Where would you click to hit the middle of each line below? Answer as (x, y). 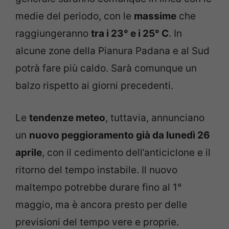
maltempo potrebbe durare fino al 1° (99, 187)
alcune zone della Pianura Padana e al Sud (112, 51)
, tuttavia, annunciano (155, 118)
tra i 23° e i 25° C (130, 34)
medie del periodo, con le (75, 16)
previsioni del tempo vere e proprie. (97, 222)
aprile (29, 152)
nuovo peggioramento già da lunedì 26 (120, 135)
